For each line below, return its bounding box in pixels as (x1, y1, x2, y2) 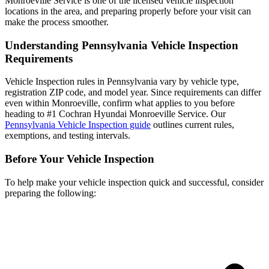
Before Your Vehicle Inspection (5, 153, 154, 166)
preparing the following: (5, 187, 96, 198)
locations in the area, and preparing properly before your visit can (5, 5, 251, 16)
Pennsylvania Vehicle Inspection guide (5, 119, 151, 130)
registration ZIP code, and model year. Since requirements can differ (5, 87, 261, 98)
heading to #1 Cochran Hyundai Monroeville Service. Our (5, 109, 226, 119)
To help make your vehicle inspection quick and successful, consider (5, 177, 264, 187)
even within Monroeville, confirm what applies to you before (5, 98, 235, 109)
